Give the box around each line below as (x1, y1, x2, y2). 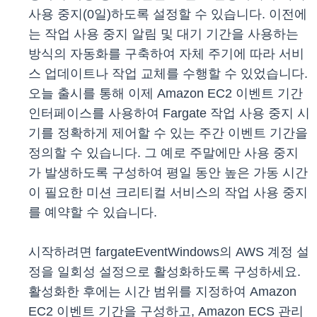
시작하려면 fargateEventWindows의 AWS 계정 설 (28, 245, 309, 260)
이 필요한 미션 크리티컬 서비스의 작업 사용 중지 (28, 185, 308, 200)
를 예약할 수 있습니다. (28, 205, 157, 220)
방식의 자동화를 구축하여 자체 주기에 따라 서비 (28, 47, 304, 62)
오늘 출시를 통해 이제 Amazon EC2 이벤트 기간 (28, 86, 303, 101)
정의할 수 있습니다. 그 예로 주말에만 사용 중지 (28, 146, 299, 161)
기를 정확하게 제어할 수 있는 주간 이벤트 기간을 (28, 126, 308, 141)
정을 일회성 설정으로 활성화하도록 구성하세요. (28, 265, 301, 279)
